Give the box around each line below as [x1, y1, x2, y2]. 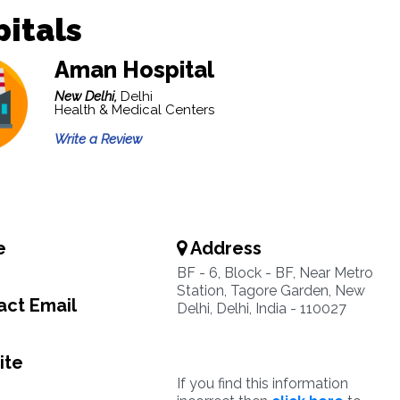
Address [186, 237, 262, 259]
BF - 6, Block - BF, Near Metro [176, 264, 373, 281]
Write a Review [54, 131, 142, 147]
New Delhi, [54, 88, 121, 104]
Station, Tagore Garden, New [176, 282, 365, 299]
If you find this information [176, 375, 348, 392]
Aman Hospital [54, 56, 214, 83]
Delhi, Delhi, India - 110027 [176, 300, 346, 317]
